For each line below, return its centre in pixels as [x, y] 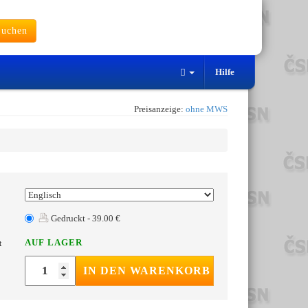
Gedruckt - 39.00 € [85, 219]
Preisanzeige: [160, 109]
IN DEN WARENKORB [147, 271]
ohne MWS [207, 109]
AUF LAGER [54, 243]
